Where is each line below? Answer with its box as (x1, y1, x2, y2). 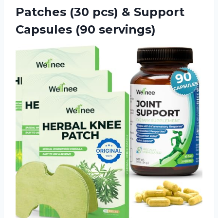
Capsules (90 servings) (16, 22, 156, 36)
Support (134, 4, 184, 19)
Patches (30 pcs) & (16, 4, 134, 19)
